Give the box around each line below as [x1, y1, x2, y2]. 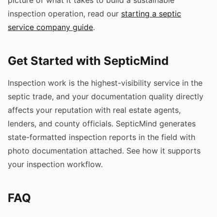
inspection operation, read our [8, 8, 121, 18]
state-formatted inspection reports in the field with [8, 132, 195, 142]
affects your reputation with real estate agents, [8, 105, 181, 115]
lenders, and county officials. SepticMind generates [8, 118, 196, 128]
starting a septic [121, 8, 181, 18]
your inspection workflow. [8, 159, 103, 169]
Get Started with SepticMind [8, 53, 169, 68]
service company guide [8, 22, 93, 32]
